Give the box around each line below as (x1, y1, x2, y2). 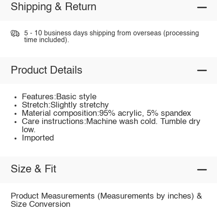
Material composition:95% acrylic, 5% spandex (22, 109, 192, 118)
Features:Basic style (22, 93, 97, 102)
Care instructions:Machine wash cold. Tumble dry (22, 118, 201, 126)
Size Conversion (10, 201, 70, 209)
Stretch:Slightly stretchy (22, 101, 109, 110)
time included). (24, 36, 69, 44)
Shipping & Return (10, 2, 96, 13)
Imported (22, 134, 54, 143)
